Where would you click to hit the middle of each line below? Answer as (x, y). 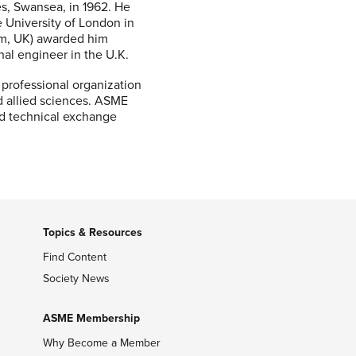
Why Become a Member (101, 343)
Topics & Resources (92, 232)
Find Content (74, 257)
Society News (76, 279)
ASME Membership (91, 318)
